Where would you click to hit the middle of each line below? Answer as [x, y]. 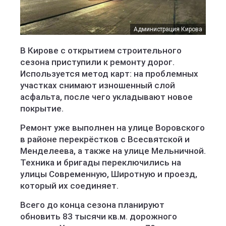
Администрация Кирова [168, 29]
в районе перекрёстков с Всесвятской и [105, 139]
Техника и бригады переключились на [101, 162]
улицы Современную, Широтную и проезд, [109, 174]
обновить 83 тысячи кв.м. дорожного [99, 216]
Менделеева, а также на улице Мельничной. [113, 151]
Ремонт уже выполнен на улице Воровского [112, 128]
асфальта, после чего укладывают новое [106, 97]
